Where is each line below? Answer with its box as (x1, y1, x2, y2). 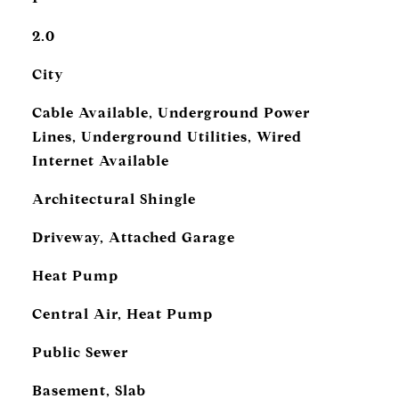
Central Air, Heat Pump (31, 305, 213, 322)
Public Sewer (31, 344, 128, 361)
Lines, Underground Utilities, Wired (31, 128, 302, 145)
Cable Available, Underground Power (31, 104, 310, 121)
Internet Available (31, 152, 169, 169)
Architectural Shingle (31, 191, 196, 208)
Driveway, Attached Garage (31, 229, 235, 246)
